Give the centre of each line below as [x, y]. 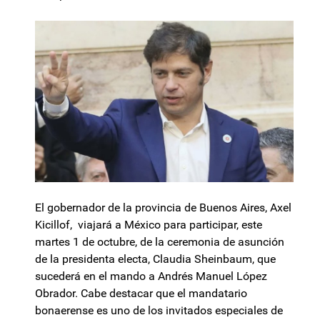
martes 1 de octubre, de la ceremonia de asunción [160, 242]
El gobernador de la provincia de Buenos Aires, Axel [163, 208]
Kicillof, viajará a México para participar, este [149, 225]
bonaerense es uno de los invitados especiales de [159, 311]
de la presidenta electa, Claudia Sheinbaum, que [155, 259]
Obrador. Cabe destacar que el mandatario [141, 294]
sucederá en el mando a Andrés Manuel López [151, 276]
